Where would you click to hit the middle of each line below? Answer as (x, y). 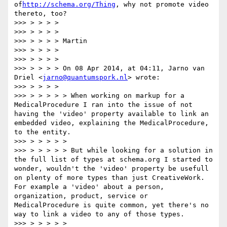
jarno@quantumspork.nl (85, 78)
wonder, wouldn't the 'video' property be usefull (111, 169)
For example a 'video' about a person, (89, 187)
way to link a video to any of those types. (99, 214)
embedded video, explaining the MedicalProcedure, (111, 123)
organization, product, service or (81, 196)
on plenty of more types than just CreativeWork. (109, 178)
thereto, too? (41, 14)
